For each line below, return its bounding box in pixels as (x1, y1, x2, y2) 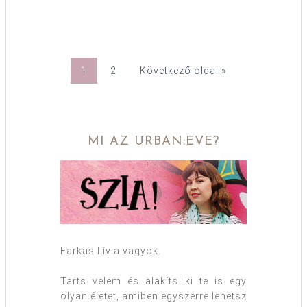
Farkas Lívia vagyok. (60, 245, 161, 257)
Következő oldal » (140, 64, 226, 76)
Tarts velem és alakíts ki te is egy (60, 275, 247, 287)
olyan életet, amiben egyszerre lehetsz (60, 291, 247, 302)
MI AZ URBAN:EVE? (88, 134, 219, 148)
